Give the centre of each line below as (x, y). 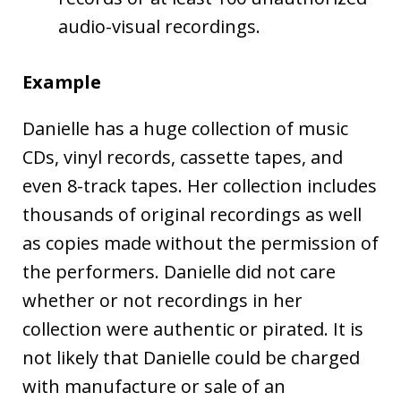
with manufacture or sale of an (154, 386)
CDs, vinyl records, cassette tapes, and (183, 157)
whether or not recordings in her (162, 300)
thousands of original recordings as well (192, 214)
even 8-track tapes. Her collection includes (200, 185)
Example (62, 81)
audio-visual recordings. (159, 26)
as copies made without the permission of (200, 243)
